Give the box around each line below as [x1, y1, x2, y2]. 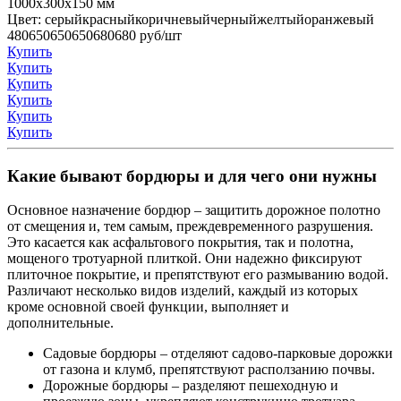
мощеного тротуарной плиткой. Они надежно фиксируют [7, 251, 362, 267]
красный [82, 11, 135, 27]
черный [210, 11, 257, 27]
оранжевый [304, 11, 374, 27]
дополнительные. [7, 315, 114, 331]
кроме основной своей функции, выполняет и [7, 299, 289, 315]
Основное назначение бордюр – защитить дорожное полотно [7, 202, 380, 218]
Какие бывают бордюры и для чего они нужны [7, 166, 377, 185]
